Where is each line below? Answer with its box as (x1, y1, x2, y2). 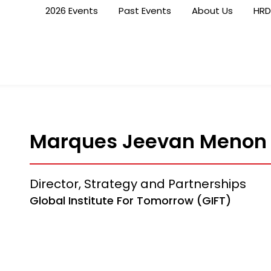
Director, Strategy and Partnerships (30, 175, 246, 192)
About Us (192, 4, 233, 17)
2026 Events (45, 4, 99, 17)
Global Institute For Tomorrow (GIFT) (30, 193, 231, 208)
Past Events (119, 4, 172, 17)
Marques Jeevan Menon (30, 128, 267, 155)
